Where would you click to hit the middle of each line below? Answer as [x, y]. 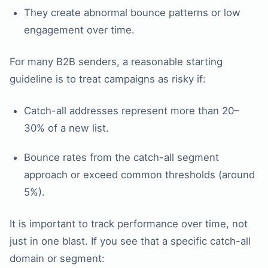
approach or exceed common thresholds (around [139, 175]
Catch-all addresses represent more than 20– [131, 111]
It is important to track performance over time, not [129, 224]
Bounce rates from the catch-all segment [121, 158]
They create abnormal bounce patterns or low [132, 13]
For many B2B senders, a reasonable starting [116, 62]
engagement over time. [79, 30]
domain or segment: [57, 259]
